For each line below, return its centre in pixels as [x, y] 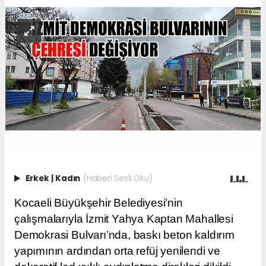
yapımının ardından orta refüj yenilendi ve [117, 251]
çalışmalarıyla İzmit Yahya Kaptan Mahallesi [124, 218]
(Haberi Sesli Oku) [117, 178]
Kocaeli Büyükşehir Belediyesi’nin [99, 202]
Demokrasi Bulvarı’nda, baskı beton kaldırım [124, 235]
